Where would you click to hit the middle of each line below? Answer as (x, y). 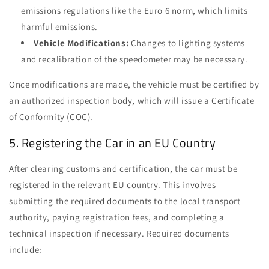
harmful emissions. (59, 27)
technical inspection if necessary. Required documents (119, 234)
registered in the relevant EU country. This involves (113, 185)
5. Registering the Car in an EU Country (113, 142)
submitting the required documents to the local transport (125, 201)
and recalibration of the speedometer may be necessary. (134, 59)
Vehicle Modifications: (81, 43)
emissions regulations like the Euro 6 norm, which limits (134, 11)
